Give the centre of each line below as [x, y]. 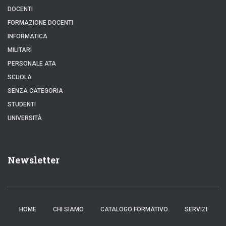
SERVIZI [196, 209]
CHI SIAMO [68, 209]
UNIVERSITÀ [25, 118]
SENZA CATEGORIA [35, 91]
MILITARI [20, 50]
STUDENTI [22, 104]
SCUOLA [20, 77]
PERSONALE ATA [32, 64]
